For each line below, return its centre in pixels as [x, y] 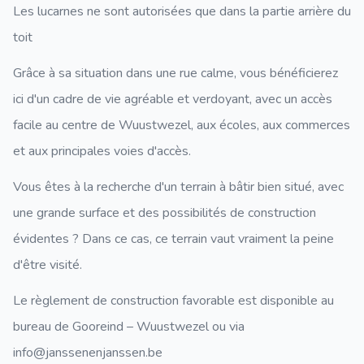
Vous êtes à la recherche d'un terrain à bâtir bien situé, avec [178, 187]
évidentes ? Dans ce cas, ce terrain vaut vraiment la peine [173, 239]
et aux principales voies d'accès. [102, 151]
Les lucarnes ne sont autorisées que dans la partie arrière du [182, 11]
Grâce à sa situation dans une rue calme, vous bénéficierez [175, 73]
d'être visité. [48, 265]
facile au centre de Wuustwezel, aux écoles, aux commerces [182, 125]
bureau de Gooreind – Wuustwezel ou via [129, 327]
